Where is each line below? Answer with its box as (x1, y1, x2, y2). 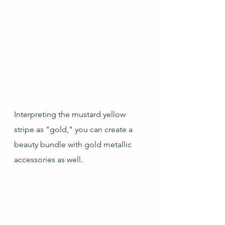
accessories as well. (14, 155, 83, 164)
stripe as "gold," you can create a (14, 125, 135, 134)
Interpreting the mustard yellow (14, 109, 128, 119)
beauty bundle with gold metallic (14, 140, 134, 149)
